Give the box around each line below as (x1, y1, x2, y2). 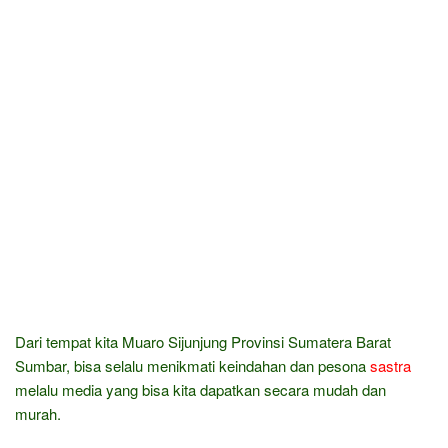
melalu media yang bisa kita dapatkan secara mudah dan (15, 379, 386, 400)
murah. (15, 403, 61, 424)
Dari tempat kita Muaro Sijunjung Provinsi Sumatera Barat (15, 331, 391, 352)
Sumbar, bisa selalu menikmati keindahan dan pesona (15, 355, 370, 376)
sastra (370, 355, 411, 376)
